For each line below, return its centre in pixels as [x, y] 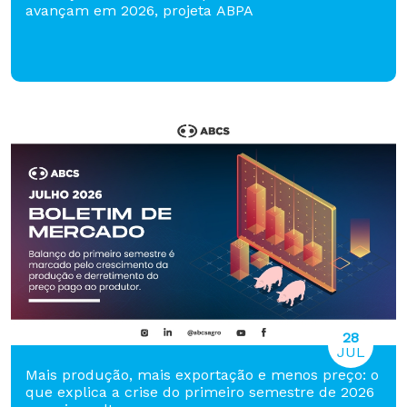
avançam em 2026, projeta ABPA [139, 10]
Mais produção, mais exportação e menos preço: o [202, 375]
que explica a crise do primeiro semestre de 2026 [200, 392]
